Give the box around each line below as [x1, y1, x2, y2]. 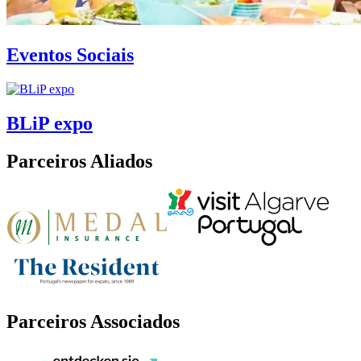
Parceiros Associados [6, 310, 180, 332]
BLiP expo [6, 113, 93, 135]
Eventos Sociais [6, 44, 134, 66]
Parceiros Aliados [6, 151, 152, 172]
